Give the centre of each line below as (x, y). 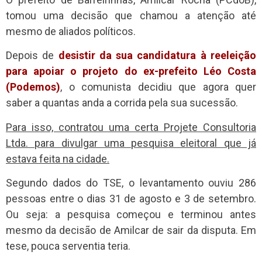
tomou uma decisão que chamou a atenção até (131, 15)
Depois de (32, 56)
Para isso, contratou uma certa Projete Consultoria (131, 127)
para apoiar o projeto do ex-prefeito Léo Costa (131, 71)
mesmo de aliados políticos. (71, 31)
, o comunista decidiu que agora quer (158, 87)
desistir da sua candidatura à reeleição (157, 56)
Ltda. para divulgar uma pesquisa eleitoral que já (131, 143)
